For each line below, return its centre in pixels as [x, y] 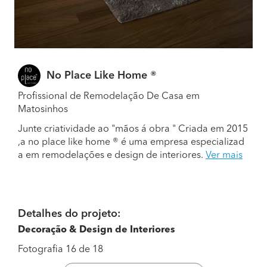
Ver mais [224, 156]
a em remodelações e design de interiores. [112, 156]
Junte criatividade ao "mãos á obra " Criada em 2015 [133, 129]
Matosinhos [43, 110]
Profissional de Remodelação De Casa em [109, 97]
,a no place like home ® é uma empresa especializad [131, 142]
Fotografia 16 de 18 [60, 250]
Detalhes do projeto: [69, 214]
